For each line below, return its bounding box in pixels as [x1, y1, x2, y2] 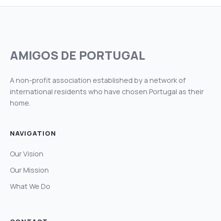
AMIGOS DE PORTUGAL [10, 46, 145, 63]
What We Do [10, 181, 50, 191]
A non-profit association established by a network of [10, 75, 185, 85]
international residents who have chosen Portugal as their [10, 86, 204, 96]
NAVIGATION [10, 128, 56, 138]
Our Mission [10, 165, 49, 175]
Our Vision [10, 148, 43, 158]
